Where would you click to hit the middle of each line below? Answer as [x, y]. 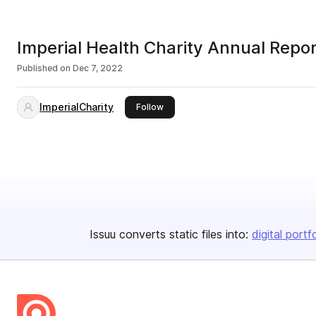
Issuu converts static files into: [169, 234]
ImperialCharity [77, 107]
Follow [150, 107]
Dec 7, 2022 [98, 68]
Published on [44, 68]
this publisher [191, 106]
